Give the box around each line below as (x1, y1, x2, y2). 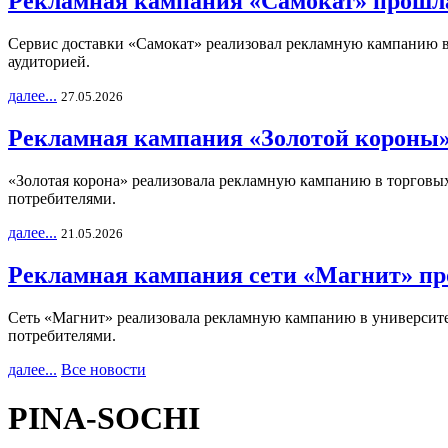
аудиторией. (8, 53, 90, 71)
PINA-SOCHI (8, 400, 200, 437)
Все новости (61, 360, 146, 378)
